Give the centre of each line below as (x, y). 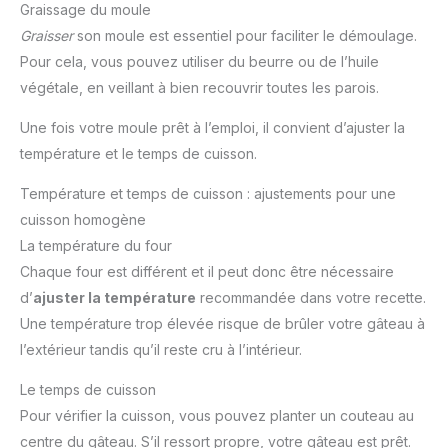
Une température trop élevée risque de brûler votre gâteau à (222, 323)
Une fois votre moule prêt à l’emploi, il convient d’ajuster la (212, 127)
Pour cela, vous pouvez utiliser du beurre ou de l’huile (199, 61)
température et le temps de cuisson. (138, 153)
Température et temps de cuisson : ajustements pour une (208, 193)
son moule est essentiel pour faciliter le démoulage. (245, 35)
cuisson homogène (83, 219)
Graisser (46, 35)
